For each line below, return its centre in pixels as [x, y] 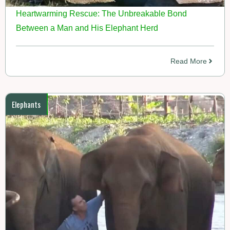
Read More [189, 61]
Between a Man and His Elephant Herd [87, 28]
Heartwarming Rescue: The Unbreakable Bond [101, 14]
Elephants [26, 104]
